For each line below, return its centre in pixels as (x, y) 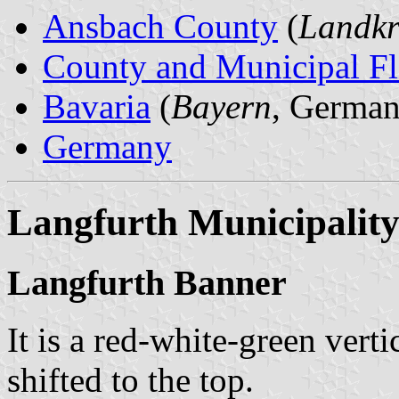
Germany (107, 146)
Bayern (221, 106)
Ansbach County (160, 26)
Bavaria (97, 106)
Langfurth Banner (147, 282)
